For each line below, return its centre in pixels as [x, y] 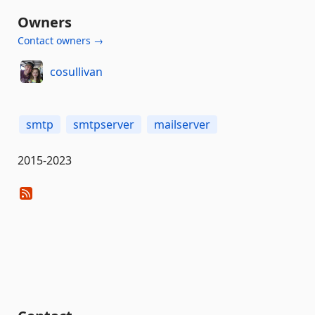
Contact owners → [60, 40]
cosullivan [76, 71]
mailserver [182, 124]
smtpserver [104, 124]
